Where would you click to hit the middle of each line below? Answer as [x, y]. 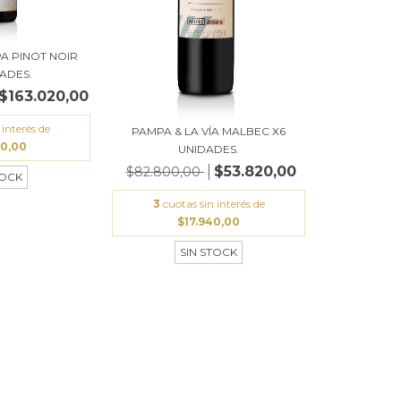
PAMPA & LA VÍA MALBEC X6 [209, 131]
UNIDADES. [209, 149]
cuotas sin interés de [213, 204]
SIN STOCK [209, 252]
